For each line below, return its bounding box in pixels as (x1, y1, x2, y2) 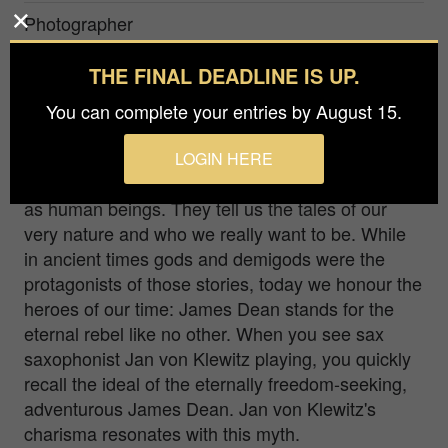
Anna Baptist (24, 35, 135, 62)
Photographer (24, 9, 133, 36)
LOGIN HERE (175, 146, 273, 170)
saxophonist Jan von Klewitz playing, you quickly (24, 344, 411, 371)
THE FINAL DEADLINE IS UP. (88, 60, 360, 90)
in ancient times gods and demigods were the (24, 244, 385, 271)
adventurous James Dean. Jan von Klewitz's (24, 394, 376, 421)
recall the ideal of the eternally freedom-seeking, (24, 369, 407, 396)
